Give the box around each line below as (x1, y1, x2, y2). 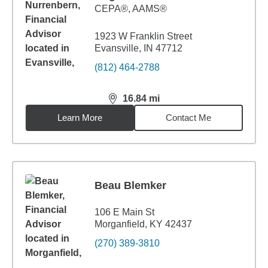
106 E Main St (95, 207, 154, 217)
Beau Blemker (95, 179, 166, 191)
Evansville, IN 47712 (95, 43, 182, 53)
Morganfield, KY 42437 (95, 219, 192, 229)
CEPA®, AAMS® (95, 4, 167, 14)
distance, (107, 98, 151, 109)
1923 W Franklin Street (95, 31, 192, 41)
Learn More (57, 112, 103, 123)
